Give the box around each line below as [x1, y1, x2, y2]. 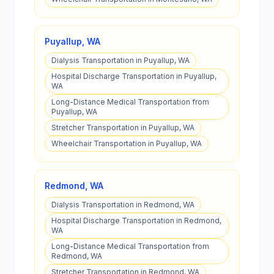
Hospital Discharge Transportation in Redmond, [51, 216, 221, 225]
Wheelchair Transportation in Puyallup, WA [51, 139, 202, 148]
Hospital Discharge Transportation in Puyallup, [51, 72, 217, 81]
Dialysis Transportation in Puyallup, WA [51, 56, 190, 65]
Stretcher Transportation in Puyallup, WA [51, 123, 194, 132]
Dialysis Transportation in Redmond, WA [51, 200, 194, 209]
